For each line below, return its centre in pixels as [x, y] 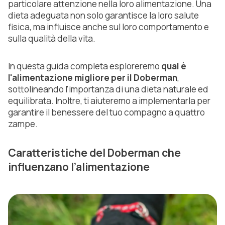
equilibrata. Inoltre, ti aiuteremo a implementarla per [109, 101]
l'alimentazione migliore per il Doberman [93, 78]
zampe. [23, 124]
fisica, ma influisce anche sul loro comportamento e [108, 27]
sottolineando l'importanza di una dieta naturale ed [108, 89]
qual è [174, 66]
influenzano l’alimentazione [79, 167]
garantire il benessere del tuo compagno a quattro [106, 113]
